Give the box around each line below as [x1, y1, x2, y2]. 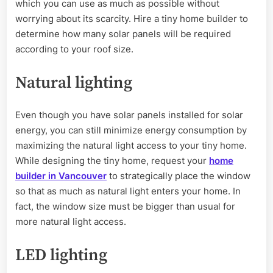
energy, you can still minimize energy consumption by [15, 124, 247, 136]
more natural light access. [15, 216, 129, 228]
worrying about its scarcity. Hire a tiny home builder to [15, 13, 248, 25]
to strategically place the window [107, 170, 250, 182]
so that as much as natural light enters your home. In [15, 185, 241, 197]
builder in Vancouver [15, 170, 107, 182]
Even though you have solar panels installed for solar [15, 109, 243, 121]
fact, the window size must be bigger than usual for [15, 200, 235, 213]
